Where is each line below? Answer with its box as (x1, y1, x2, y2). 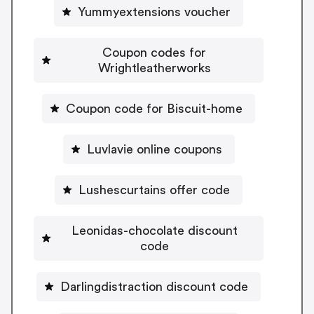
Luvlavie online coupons (86, 142, 222, 156)
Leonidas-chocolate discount (71, 224, 238, 237)
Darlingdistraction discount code (60, 280, 248, 293)
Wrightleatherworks (97, 61, 211, 74)
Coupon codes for (102, 46, 206, 59)
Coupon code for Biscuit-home (66, 102, 243, 115)
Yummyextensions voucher (78, 5, 231, 18)
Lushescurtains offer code (78, 183, 230, 196)
